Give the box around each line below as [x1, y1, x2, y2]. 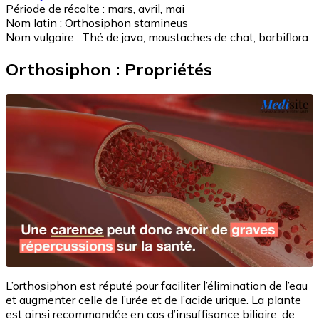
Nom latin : [6, 16, 65, 31]
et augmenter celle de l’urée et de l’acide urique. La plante [6, 293, 301, 308]
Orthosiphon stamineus [65, 16, 188, 31]
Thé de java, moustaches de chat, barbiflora [82, 30, 308, 45]
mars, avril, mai [108, 1, 184, 16]
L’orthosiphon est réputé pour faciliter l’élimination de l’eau [6, 278, 308, 293]
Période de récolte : [6, 1, 108, 16]
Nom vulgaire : [6, 30, 82, 45]
